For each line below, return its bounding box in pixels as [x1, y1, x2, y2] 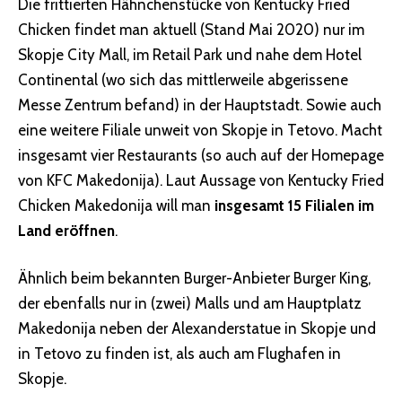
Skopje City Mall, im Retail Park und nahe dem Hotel [18, 45, 362, 64]
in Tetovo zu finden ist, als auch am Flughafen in [18, 345, 341, 363]
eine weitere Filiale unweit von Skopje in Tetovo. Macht [18, 120, 382, 139]
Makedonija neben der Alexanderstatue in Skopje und [18, 319, 376, 338]
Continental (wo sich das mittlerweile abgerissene [18, 70, 348, 89]
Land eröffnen [18, 221, 115, 240]
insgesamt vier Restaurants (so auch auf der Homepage [18, 145, 384, 164]
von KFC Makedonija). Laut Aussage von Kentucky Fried [18, 170, 384, 189]
